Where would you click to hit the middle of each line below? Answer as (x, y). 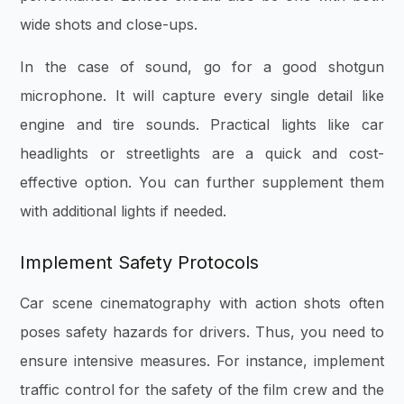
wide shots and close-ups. (111, 25)
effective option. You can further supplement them (202, 182)
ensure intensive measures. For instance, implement (202, 360)
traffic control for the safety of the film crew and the (202, 389)
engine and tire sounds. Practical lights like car (202, 124)
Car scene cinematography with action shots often (202, 303)
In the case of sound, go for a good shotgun (202, 66)
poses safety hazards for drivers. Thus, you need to (202, 331)
